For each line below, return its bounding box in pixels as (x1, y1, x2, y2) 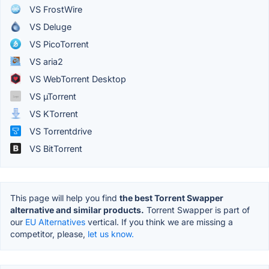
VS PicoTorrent (27, 38, 89, 49)
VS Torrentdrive (27, 125, 92, 136)
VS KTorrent (27, 108, 78, 119)
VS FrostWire (27, 4, 82, 14)
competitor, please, (10, 228, 88, 239)
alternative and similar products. (10, 204, 144, 215)
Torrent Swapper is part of (144, 204, 250, 215)
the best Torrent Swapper (119, 192, 223, 203)
